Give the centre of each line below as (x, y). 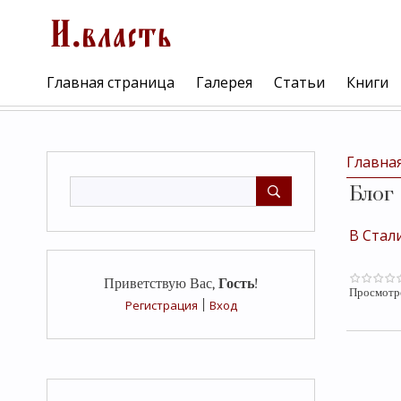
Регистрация (161, 305)
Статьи (299, 82)
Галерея (224, 82)
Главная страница (111, 82)
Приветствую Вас (158, 284)
